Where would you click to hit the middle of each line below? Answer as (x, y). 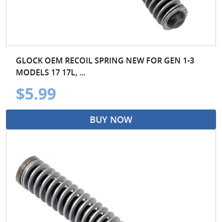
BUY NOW (111, 119)
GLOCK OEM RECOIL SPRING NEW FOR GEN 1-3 (105, 60)
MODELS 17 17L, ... (51, 72)
